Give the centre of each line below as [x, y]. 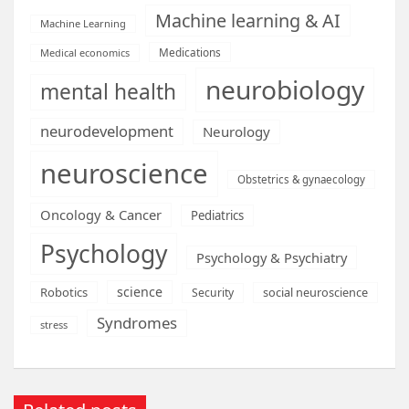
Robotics [64, 292]
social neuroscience [315, 292]
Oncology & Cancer [101, 214]
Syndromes [137, 322]
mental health [108, 91]
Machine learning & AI [248, 20]
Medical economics [85, 52]
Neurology [236, 131]
